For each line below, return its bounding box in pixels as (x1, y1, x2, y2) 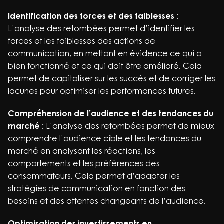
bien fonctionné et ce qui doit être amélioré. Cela (8, 61, 202, 71)
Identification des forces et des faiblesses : (8, 11, 178, 21)
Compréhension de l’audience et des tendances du (8, 108, 213, 118)
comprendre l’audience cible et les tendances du (8, 133, 201, 143)
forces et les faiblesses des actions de (8, 36, 155, 46)
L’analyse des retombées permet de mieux (44, 121, 214, 131)
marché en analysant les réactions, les (8, 146, 155, 156)
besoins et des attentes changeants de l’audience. (8, 196, 206, 206)
